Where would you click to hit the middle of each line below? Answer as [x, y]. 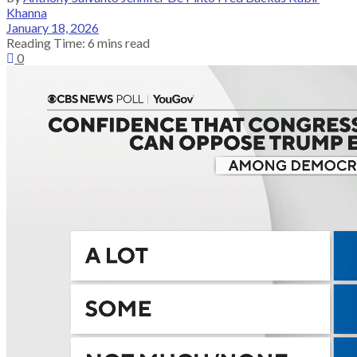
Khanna [27, 12]
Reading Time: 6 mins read [78, 42]
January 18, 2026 [53, 27]
